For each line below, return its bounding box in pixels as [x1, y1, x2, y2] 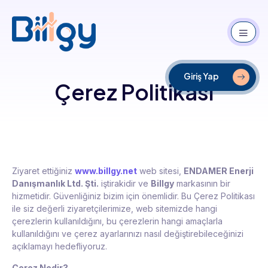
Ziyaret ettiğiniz [12, 166, 75, 176]
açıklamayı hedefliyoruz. [12, 241, 107, 252]
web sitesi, [137, 166, 184, 176]
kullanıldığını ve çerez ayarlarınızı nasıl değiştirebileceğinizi [12, 229, 243, 239]
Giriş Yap [184, 71, 219, 82]
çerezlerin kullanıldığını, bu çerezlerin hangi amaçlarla [12, 216, 223, 227]
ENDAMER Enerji [184, 166, 254, 176]
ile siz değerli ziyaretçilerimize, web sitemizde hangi [12, 203, 217, 214]
